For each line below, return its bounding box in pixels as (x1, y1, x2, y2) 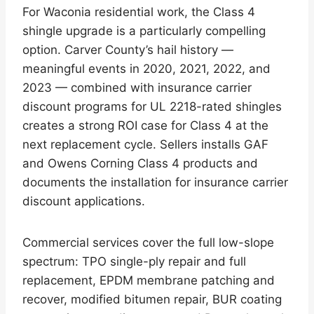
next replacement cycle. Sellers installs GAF (22, 137, 268, 151)
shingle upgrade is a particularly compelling (22, 23, 266, 38)
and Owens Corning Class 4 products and (22, 156, 258, 170)
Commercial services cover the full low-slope (22, 235, 274, 250)
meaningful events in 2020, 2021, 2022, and (22, 61, 271, 76)
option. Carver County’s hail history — (22, 42, 233, 57)
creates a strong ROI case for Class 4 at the (22, 118, 268, 132)
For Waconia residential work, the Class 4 (22, 4, 255, 19)
